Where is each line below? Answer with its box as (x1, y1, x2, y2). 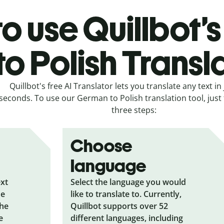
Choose (70, 134, 132, 156)
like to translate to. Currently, (70, 188, 182, 199)
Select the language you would (70, 176, 186, 187)
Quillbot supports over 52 (70, 200, 168, 211)
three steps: (111, 104, 156, 115)
